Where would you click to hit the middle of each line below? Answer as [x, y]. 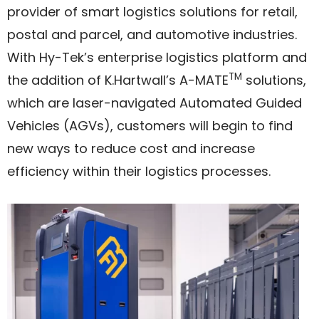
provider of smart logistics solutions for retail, [152, 12]
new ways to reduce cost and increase [131, 148]
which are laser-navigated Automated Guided [155, 103]
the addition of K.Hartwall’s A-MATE [118, 80]
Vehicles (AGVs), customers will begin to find [150, 126]
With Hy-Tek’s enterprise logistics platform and [157, 57]
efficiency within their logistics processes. [139, 171]
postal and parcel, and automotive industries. [152, 35]
